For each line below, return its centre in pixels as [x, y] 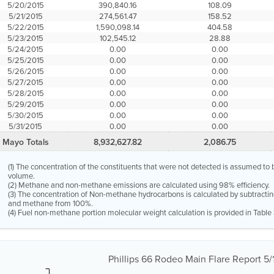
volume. [22, 176]
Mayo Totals [25, 142]
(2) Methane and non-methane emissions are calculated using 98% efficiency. [139, 185]
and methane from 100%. [51, 203]
